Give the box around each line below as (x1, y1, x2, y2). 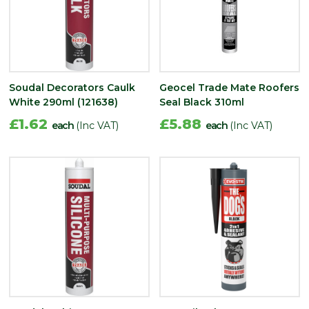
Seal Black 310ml (159, 95, 244, 108)
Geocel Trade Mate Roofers (159, 81, 299, 94)
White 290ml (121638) (9, 95, 118, 108)
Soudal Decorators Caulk (9, 81, 135, 94)
